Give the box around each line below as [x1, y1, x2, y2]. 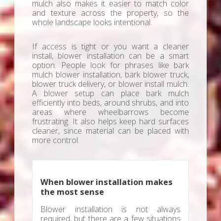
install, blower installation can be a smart [32, 50, 189, 61]
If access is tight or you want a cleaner [32, 40, 189, 52]
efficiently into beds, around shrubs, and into [32, 97, 189, 108]
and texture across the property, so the [32, 7, 189, 18]
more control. [32, 134, 79, 146]
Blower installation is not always [40, 204, 181, 215]
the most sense [40, 186, 104, 197]
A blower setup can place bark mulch [32, 87, 189, 99]
